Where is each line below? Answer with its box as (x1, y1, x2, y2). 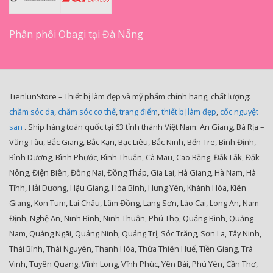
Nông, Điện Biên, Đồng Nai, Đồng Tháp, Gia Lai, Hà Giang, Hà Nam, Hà (9, 166, 256, 178)
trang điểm (119, 105, 158, 117)
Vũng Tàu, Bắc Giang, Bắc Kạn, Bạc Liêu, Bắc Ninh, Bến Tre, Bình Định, (9, 136, 256, 147)
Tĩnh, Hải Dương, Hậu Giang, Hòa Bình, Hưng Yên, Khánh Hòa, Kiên (9, 182, 246, 193)
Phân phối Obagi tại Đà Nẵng (9, 27, 143, 41)
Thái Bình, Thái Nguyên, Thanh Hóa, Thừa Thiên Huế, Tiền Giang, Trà (9, 243, 253, 254)
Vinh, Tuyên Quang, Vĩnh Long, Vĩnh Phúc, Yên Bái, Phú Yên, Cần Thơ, (9, 258, 258, 269)
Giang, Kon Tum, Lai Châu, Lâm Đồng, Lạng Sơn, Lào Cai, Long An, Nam (9, 197, 259, 208)
